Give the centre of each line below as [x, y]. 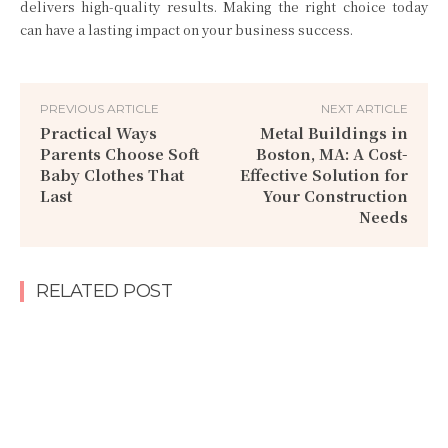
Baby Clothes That [112, 174]
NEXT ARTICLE [364, 108]
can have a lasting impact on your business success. [186, 29]
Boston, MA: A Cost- [331, 153]
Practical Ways [98, 132]
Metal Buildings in [333, 132]
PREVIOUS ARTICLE [99, 108]
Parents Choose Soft [119, 153]
